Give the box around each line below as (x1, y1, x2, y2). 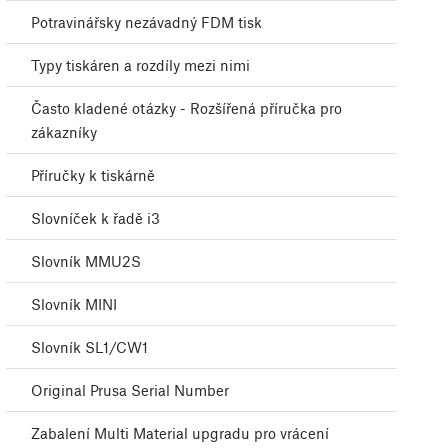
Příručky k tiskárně (31, 166, 155, 185)
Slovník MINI (31, 295, 117, 314)
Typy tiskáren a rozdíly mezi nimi (31, 56, 250, 75)
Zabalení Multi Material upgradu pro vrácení (31, 424, 329, 443)
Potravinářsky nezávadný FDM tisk (31, 13, 262, 32)
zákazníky (31, 123, 97, 142)
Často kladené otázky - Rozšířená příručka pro (31, 99, 342, 118)
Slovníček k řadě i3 (31, 209, 160, 228)
